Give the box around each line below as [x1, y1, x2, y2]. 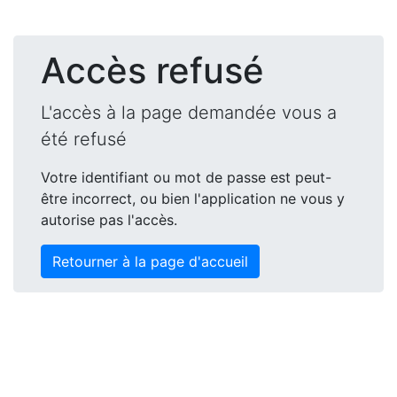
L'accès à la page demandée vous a [41, 102, 337, 123]
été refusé [41, 128, 127, 150]
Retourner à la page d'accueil [52, 253, 248, 270]
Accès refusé [41, 49, 264, 92]
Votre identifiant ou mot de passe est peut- [41, 168, 331, 186]
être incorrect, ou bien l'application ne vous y [41, 190, 345, 207]
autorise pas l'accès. [41, 211, 177, 229]
